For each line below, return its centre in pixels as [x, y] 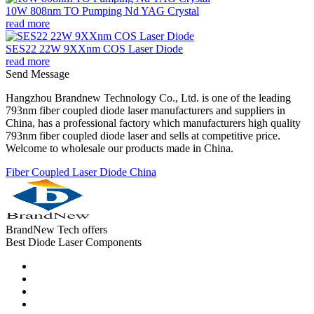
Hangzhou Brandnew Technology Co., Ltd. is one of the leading [148, 97]
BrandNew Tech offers [56, 229]
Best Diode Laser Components [74, 242]
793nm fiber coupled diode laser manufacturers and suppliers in [145, 110]
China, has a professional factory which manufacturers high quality [153, 123]
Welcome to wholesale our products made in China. [120, 148]
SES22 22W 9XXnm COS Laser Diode [94, 48]
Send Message [37, 74]
